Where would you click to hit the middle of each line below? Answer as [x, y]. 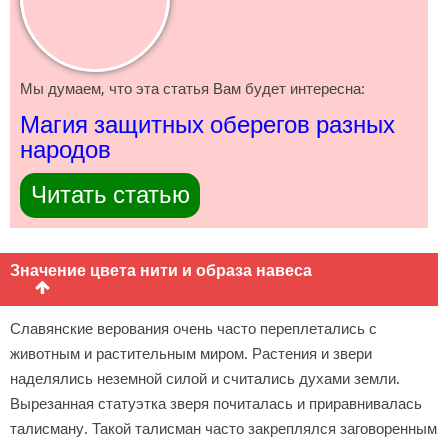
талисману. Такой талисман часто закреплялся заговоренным [223, 429]
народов [65, 150]
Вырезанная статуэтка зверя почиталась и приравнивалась [216, 404]
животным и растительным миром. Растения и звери [191, 354]
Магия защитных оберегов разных [207, 125]
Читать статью [110, 195]
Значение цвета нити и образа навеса [161, 271]
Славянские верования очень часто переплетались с [193, 329]
